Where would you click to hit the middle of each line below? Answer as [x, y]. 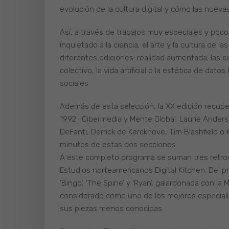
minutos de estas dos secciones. [119, 145]
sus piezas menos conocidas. [112, 209]
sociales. [75, 84]
